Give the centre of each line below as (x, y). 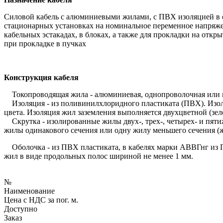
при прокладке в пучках (45, 43)
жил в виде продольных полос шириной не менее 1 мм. (99, 156)
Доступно (21, 209)
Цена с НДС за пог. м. (41, 200)
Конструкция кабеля (41, 77)
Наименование (29, 191)
